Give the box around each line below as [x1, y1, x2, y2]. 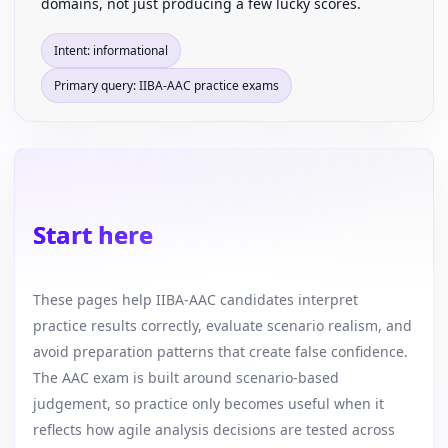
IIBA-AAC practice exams [139, 77, 279, 94]
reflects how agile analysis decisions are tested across [33, 420, 395, 439]
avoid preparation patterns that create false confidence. [33, 342, 408, 361]
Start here [33, 218, 153, 251]
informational [93, 42, 168, 59]
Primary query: [54, 77, 136, 94]
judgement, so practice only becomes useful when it [33, 394, 384, 413]
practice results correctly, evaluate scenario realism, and [33, 316, 412, 335]
